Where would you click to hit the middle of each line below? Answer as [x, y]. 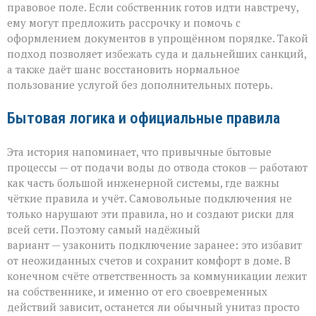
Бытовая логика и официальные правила [144, 118]
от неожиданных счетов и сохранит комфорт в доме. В [149, 261]
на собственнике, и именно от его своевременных [137, 292]
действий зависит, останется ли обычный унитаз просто [153, 307]
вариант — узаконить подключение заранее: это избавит [154, 245]
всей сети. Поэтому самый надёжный [104, 230]
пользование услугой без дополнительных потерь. [140, 85]
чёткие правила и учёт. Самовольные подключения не [150, 199]
